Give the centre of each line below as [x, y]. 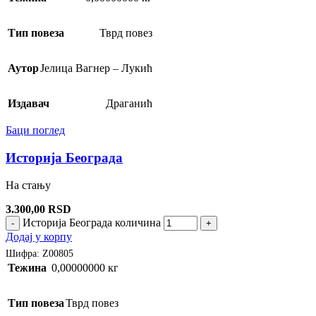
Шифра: [24, 254]
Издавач [29, 104]
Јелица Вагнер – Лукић [96, 68]
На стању [28, 185]
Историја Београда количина [92, 222]
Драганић [129, 104]
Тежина [27, 268]
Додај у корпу [39, 236]
